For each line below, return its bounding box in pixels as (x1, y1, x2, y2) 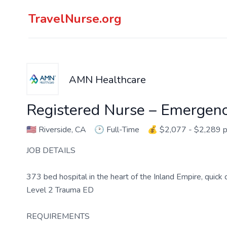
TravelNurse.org (28, 11, 122, 27)
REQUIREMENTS (26, 211, 90, 222)
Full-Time (106, 124, 139, 135)
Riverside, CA (36, 124, 86, 135)
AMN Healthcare (69, 73, 146, 87)
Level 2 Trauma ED (26, 184, 94, 196)
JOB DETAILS (26, 145, 75, 156)
